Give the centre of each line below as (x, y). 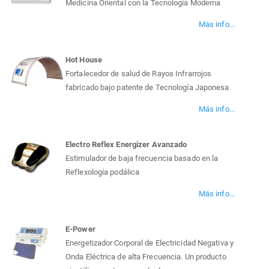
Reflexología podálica (103, 172)
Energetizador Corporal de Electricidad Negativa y (150, 243)
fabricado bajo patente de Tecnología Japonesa (147, 88)
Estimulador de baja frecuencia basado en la (142, 159)
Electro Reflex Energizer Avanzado (126, 145)
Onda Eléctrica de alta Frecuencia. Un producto (146, 257)
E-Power (80, 229)
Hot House (84, 60)
